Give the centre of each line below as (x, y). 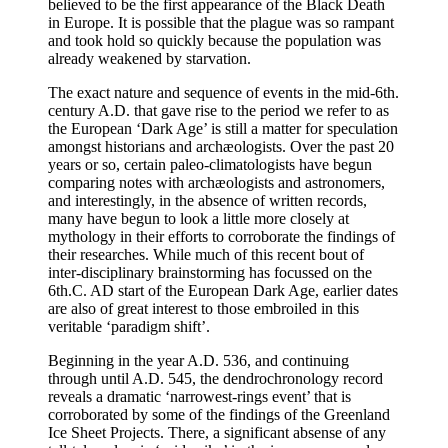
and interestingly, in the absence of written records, (207, 200)
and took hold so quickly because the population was (214, 40)
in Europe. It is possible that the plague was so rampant (221, 22)
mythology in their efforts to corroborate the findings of (221, 236)
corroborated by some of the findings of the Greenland (219, 414)
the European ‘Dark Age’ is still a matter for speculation (223, 128)
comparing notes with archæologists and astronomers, (216, 182)
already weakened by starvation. (149, 58)
